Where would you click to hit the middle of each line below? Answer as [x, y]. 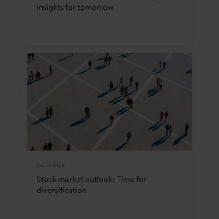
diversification [61, 191]
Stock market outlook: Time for [91, 180]
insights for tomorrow [75, 8]
